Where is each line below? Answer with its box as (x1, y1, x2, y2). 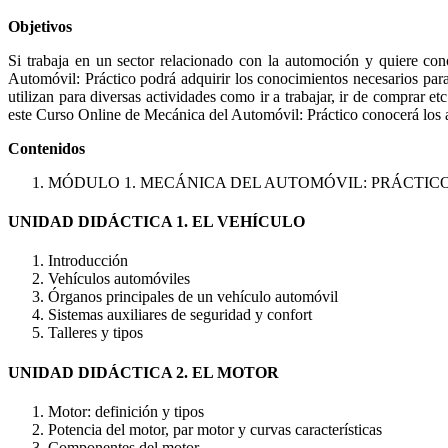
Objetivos (8, 17, 72, 35)
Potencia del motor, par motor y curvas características (48, 420, 382, 438)
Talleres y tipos (48, 324, 143, 342)
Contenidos (8, 139, 85, 157)
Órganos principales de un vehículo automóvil (48, 288, 338, 306)
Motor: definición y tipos (48, 402, 204, 420)
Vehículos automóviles (48, 270, 190, 288)
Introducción (48, 252, 128, 270)
